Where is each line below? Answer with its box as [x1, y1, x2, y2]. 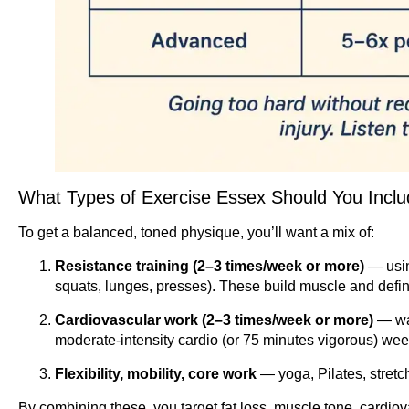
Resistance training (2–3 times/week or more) [55, 257, 364, 274]
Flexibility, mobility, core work [55, 365, 257, 382]
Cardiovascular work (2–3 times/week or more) [55, 311, 373, 328]
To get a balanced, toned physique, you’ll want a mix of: [18, 224, 374, 240]
